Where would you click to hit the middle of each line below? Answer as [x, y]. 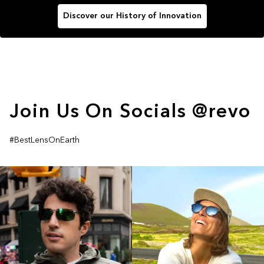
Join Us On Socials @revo [131, 112]
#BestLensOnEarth [44, 140]
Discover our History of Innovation [132, 16]
